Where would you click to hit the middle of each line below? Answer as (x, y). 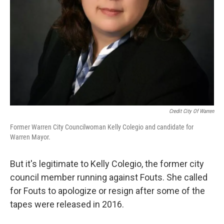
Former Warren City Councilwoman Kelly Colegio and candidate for (102, 127)
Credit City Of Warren (191, 111)
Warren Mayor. (30, 137)
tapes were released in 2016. (67, 204)
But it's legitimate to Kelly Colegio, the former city (107, 164)
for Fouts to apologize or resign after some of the (107, 191)
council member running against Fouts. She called (109, 177)
